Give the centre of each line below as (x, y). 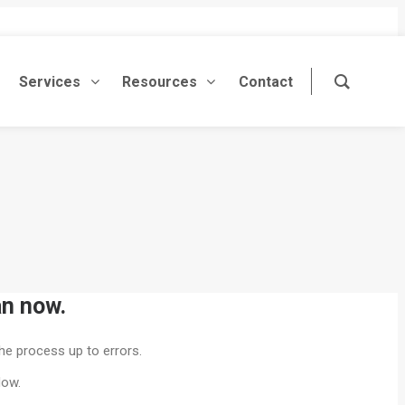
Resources (159, 81)
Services (50, 81)
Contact (265, 81)
